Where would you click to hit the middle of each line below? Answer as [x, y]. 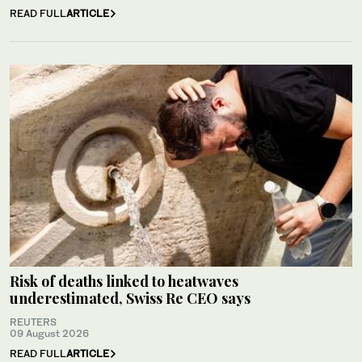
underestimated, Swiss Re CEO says [130, 299]
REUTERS [33, 322]
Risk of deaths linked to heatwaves [124, 282]
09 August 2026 [49, 334]
